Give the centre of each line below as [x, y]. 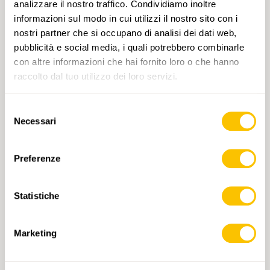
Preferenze [37, 159]
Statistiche [37, 196]
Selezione [24, 109]
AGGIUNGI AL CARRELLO [138, 165]
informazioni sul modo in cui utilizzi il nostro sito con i [126, 18]
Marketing [35, 233]
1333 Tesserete [70, 113]
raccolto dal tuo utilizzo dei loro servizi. [96, 76]
